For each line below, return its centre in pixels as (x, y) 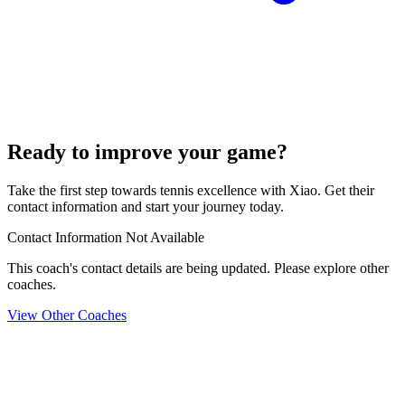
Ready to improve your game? (147, 151)
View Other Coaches (67, 315)
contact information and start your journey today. (146, 206)
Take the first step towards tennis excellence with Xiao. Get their (191, 190)
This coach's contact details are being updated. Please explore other (198, 268)
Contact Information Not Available (106, 237)
